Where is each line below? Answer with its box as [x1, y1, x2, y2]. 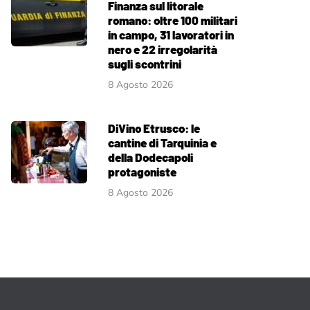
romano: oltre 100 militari [108, 12, 237, 27]
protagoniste [108, 164, 176, 179]
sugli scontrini [108, 56, 181, 71]
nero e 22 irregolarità [108, 42, 217, 56]
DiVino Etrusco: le [108, 120, 200, 135]
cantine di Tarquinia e [108, 135, 217, 149]
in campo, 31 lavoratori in [108, 27, 234, 42]
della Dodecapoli [108, 149, 193, 164]
